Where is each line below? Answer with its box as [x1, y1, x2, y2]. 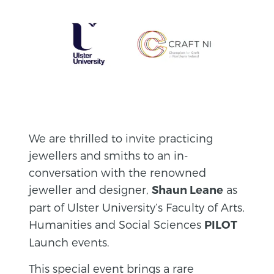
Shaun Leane [152, 183, 224, 197]
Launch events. [29, 235, 110, 248]
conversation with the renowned [29, 165, 207, 179]
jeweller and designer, [29, 182, 152, 196]
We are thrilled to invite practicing [29, 131, 213, 144]
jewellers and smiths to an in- [29, 148, 189, 161]
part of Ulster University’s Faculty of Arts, [29, 200, 245, 213]
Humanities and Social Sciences [29, 217, 205, 231]
